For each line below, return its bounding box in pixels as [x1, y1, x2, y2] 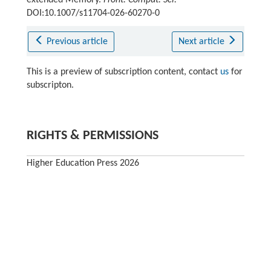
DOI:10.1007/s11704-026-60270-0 [26, 8, 160, 19]
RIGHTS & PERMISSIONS [26, 129, 158, 143]
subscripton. [26, 80, 74, 91]
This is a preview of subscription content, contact [26, 67, 220, 77]
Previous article [47, 37, 108, 47]
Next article [178, 37, 227, 47]
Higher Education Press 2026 [26, 158, 139, 169]
